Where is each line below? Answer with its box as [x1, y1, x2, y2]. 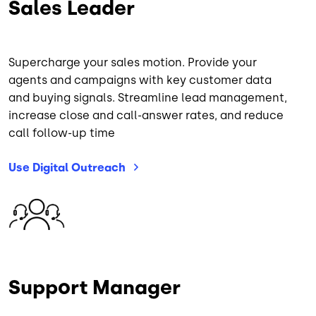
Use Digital [8, 160, 71, 174]
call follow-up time [8, 126, 115, 140]
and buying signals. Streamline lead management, [8, 90, 287, 104]
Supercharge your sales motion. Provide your [8, 55, 257, 69]
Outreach [71, 160, 126, 174]
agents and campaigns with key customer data [8, 73, 272, 87]
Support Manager [8, 275, 181, 300]
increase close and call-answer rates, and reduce [8, 108, 284, 122]
